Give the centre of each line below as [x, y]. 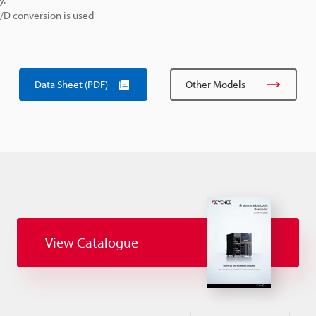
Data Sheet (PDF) [71, 84]
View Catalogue [92, 243]
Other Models [215, 84]
